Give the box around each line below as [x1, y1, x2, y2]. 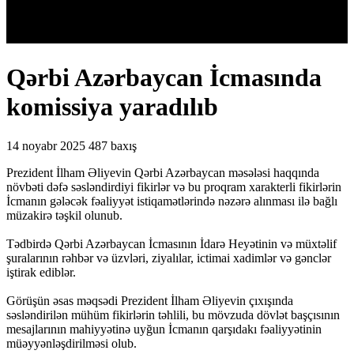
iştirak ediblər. [6, 265, 76, 279]
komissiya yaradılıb [6, 92, 218, 122]
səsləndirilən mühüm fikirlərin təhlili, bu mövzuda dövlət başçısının [6, 307, 340, 322]
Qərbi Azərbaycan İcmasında [6, 63, 322, 92]
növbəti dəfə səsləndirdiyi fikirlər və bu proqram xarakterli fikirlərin [6, 179, 341, 194]
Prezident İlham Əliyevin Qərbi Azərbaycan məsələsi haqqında [6, 165, 319, 179]
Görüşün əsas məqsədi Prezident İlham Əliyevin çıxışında [6, 293, 293, 307]
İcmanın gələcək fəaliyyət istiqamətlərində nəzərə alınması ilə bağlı [6, 194, 337, 208]
